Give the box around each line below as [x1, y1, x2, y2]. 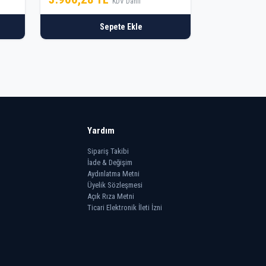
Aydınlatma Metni [87, 169, 140, 179]
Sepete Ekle [100, 21, 142, 31]
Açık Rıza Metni [87, 192, 134, 201]
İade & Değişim [87, 158, 132, 167]
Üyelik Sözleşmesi [87, 180, 142, 190]
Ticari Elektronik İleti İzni [87, 203, 162, 213]
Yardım [87, 125, 115, 137]
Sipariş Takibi [87, 147, 129, 156]
